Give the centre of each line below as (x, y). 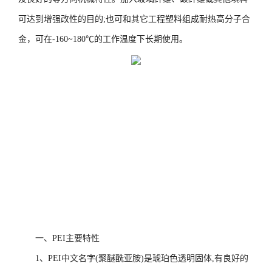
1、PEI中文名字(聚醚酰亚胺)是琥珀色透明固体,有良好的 (142, 258)
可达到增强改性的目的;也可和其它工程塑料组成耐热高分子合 (134, 19)
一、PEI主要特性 (67, 238)
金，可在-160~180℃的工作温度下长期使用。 (103, 39)
